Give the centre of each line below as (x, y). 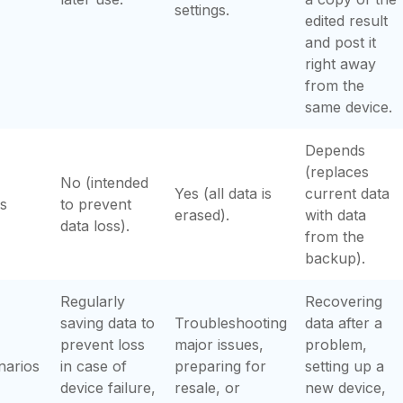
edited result (346, 21)
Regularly (93, 301)
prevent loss (103, 345)
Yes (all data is (223, 193)
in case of (94, 366)
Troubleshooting (231, 323)
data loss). (95, 226)
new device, (345, 388)
